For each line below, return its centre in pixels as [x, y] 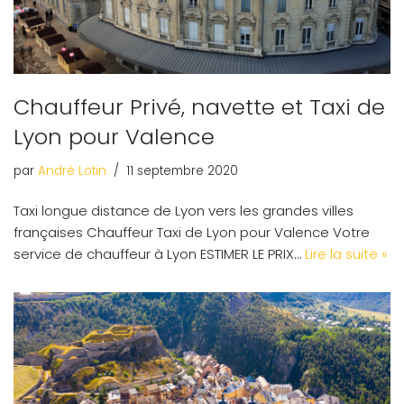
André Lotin [72, 170]
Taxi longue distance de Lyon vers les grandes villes [184, 210]
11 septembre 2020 [182, 170]
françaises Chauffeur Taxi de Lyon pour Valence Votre [192, 232]
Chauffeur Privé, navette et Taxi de [199, 106]
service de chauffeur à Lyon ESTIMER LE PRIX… [159, 253]
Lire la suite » [346, 253]
